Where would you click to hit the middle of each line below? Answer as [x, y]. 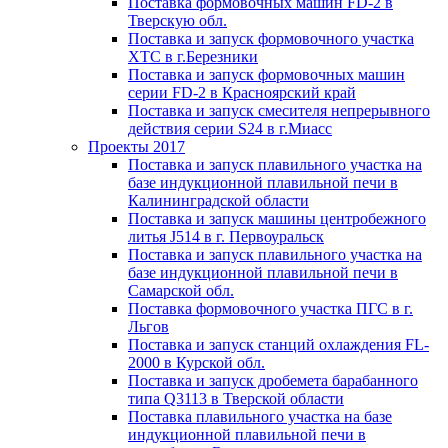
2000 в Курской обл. [196, 362]
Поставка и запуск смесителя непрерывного [279, 110]
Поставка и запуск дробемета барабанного [273, 380]
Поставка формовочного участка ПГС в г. [270, 308]
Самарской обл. [181, 290]
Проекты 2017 [136, 146]
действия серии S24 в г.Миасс [230, 128]
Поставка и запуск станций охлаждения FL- [278, 344]
